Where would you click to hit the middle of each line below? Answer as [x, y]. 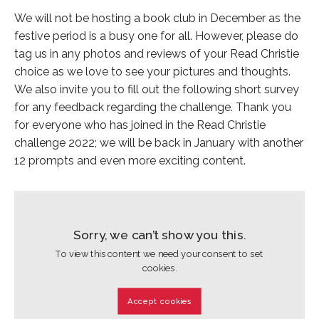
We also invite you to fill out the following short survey [157, 90]
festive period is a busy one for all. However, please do [156, 36]
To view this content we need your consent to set [159, 253]
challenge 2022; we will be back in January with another [159, 143]
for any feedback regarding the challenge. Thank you [153, 108]
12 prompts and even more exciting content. [130, 161]
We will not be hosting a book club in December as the [157, 19]
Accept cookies [159, 301]
